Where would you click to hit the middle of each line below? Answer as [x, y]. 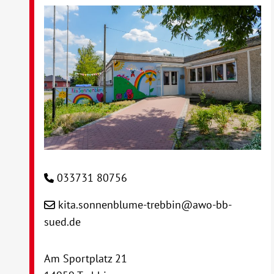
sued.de [63, 222]
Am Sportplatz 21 [86, 259]
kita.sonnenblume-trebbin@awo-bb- [145, 205]
